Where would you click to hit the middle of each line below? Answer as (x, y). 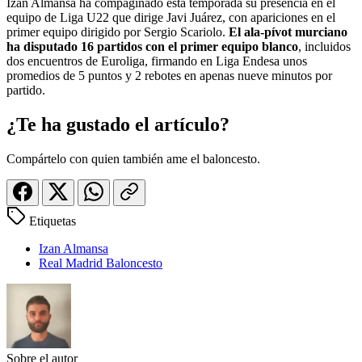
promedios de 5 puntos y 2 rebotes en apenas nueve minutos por (169, 76)
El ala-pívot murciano (288, 32)
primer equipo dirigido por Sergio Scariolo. (118, 32)
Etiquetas (53, 221)
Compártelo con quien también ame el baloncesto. (133, 159)
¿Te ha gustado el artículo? (118, 125)
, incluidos (324, 47)
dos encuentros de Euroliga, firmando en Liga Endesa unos (157, 61)
